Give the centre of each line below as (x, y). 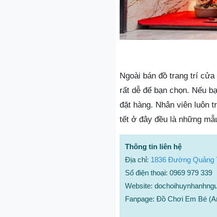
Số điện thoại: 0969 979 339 (169, 173)
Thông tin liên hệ (153, 147)
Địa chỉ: (138, 160)
